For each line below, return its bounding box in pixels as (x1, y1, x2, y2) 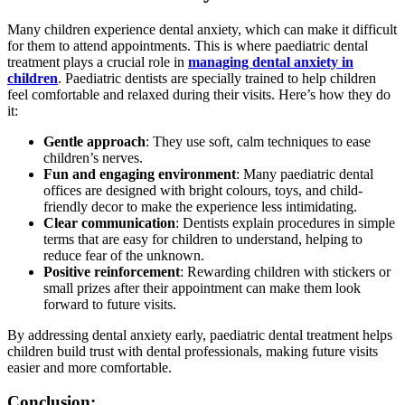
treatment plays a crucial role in (7, 53, 188, 70)
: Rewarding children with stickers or (180, 263, 391, 279)
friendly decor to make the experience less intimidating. (43, 198, 357, 214)
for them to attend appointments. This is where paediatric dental (7, 37, 368, 53)
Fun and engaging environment (43, 165, 236, 182)
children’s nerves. (43, 149, 143, 165)
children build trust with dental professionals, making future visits (7, 343, 378, 359)
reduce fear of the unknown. (43, 247, 204, 263)
